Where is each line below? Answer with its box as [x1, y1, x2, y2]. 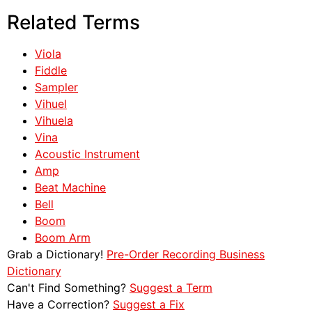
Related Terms [7, 10, 140, 34]
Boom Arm [35, 230, 91, 244]
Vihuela [35, 113, 73, 127]
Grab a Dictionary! [7, 247, 107, 261]
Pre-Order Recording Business [107, 247, 265, 261]
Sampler [35, 79, 78, 94]
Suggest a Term [130, 280, 212, 295]
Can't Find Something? [7, 280, 130, 295]
